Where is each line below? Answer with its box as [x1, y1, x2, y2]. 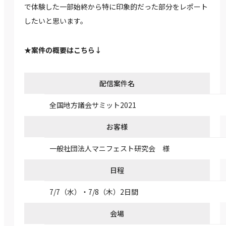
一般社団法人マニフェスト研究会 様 [49, 143, 169, 154]
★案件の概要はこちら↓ [24, 45, 102, 55]
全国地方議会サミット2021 [49, 100, 136, 110]
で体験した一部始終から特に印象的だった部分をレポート [24, 2, 208, 12]
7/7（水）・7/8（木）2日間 [49, 187, 138, 197]
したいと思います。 [24, 16, 87, 26]
